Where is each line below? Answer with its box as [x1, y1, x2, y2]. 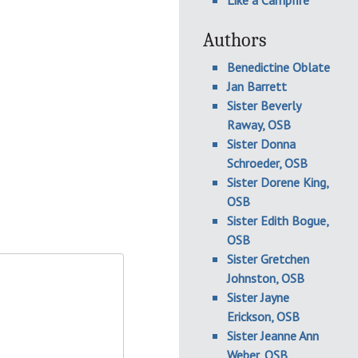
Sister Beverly [227, 97, 300, 113]
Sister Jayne [227, 289, 289, 305]
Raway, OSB [227, 117, 291, 133]
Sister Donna [227, 136, 296, 152]
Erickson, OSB [227, 308, 300, 324]
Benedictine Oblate [227, 59, 330, 75]
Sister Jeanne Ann [227, 328, 319, 344]
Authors [203, 29, 266, 51]
